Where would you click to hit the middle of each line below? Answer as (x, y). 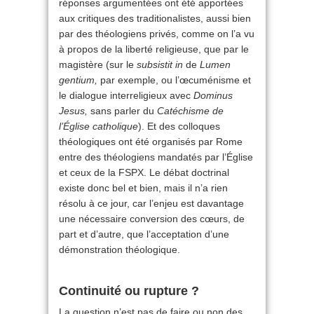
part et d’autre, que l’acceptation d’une (144, 234)
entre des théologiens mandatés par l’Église (156, 157)
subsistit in (160, 65)
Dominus (213, 96)
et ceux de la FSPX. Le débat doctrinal (144, 173)
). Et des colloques (179, 127)
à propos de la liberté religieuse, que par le (154, 49)
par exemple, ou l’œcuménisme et (174, 80)
